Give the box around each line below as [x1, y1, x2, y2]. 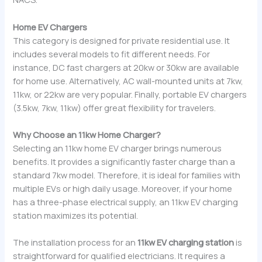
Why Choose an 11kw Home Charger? [13, 129, 161, 141]
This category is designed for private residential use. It [13, 34, 230, 46]
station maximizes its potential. [13, 209, 139, 222]
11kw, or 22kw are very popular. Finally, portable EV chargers [13, 88, 247, 100]
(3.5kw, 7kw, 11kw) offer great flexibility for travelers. [13, 101, 216, 113]
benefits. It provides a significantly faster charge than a [13, 156, 236, 168]
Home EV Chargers [13, 20, 88, 33]
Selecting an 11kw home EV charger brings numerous [13, 142, 222, 154]
